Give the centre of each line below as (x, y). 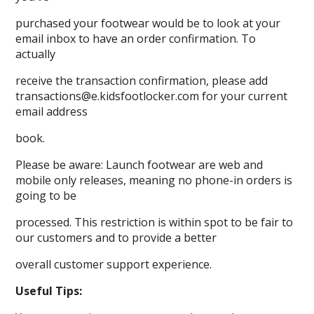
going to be (46, 196)
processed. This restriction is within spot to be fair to (155, 223)
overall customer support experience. (114, 265)
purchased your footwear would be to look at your (148, 23)
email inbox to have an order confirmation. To (136, 39)
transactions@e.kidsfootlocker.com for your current (152, 96)
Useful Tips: (49, 291)
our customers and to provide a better (116, 238)
